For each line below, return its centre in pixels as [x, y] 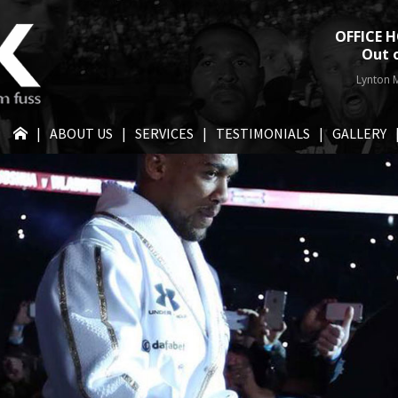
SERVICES [164, 134]
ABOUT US [81, 134]
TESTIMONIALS [263, 134]
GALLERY [359, 134]
